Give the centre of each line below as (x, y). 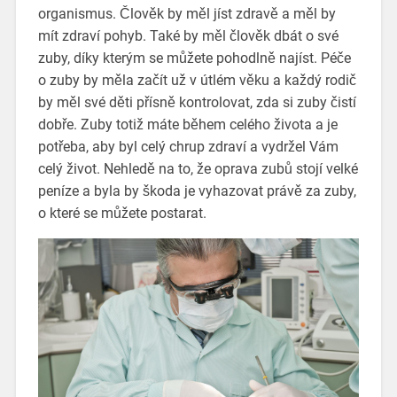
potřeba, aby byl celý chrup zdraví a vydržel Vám (188, 146)
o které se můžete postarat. (122, 213)
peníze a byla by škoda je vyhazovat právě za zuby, (197, 191)
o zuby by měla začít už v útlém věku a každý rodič (197, 80)
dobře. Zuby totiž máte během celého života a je (187, 124)
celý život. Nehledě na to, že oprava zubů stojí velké (198, 168)
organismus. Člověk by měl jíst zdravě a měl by (187, 13)
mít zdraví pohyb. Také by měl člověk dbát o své (188, 35)
